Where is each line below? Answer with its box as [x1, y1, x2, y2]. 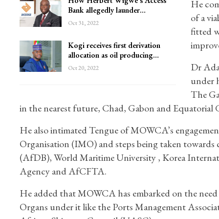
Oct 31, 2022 [67, 19, 99, 27]
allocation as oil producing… [67, 50, 159, 61]
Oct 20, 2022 [67, 64, 99, 72]
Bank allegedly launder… [67, 5, 146, 16]
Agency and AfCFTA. [19, 165, 107, 178]
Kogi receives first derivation [67, 40, 160, 51]
